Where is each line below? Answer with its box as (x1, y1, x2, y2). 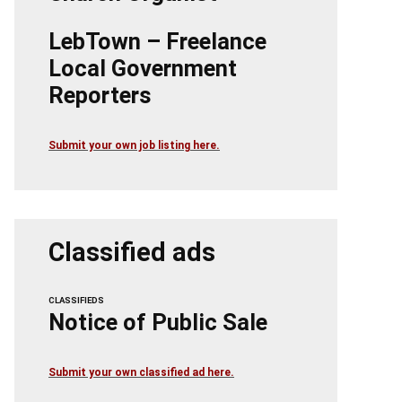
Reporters (48, 82, 152, 109)
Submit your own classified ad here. (48, 366, 234, 380)
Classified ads (48, 237, 215, 268)
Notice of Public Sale (48, 309, 267, 336)
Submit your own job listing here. (48, 139, 220, 153)
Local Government (48, 55, 237, 83)
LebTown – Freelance (48, 28, 267, 56)
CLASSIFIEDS (48, 295, 104, 306)
